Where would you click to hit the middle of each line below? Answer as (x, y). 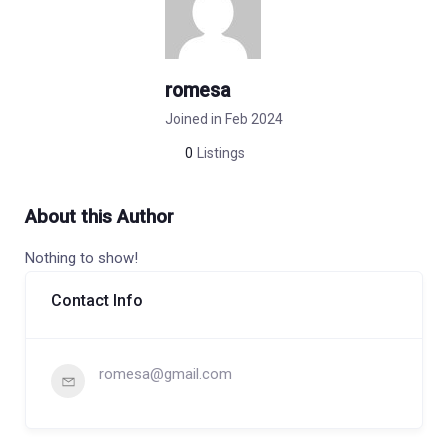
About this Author (99, 217)
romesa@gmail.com (165, 374)
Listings (221, 153)
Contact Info (97, 301)
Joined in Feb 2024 (224, 119)
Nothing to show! (81, 258)
